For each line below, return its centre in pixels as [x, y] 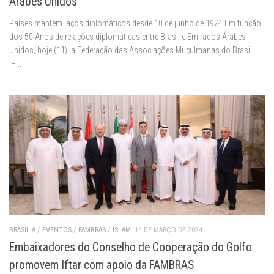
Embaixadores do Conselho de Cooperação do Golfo [131, 248]
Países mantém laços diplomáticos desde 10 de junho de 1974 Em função [135, 23]
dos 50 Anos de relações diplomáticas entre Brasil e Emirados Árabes [128, 36]
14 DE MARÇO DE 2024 [168, 230]
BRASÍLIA [22, 230]
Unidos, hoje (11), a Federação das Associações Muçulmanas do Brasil [131, 50]
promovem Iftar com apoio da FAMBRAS [102, 265]
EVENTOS [57, 230]
